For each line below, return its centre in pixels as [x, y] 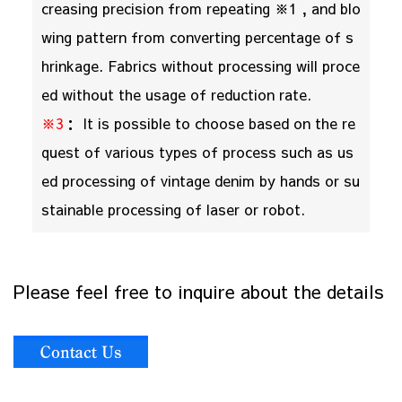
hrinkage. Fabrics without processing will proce [200, 66]
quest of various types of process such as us [197, 152]
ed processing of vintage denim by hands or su [200, 180]
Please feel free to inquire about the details [199, 291]
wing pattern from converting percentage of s [197, 37]
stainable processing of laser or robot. [173, 209]
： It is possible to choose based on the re [209, 123]
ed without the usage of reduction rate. [176, 94]
